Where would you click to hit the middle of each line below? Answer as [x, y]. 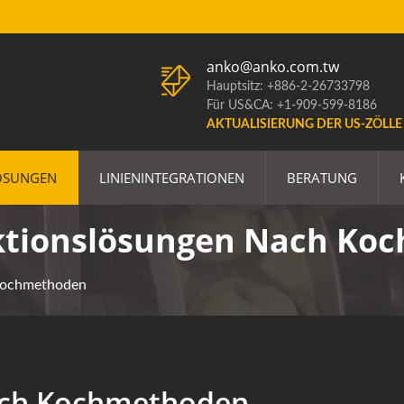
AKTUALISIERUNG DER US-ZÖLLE [304, 124]
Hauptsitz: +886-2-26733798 [288, 87]
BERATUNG [322, 178]
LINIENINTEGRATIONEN [172, 178]
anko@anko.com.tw [273, 67]
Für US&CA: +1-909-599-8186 [292, 106]
